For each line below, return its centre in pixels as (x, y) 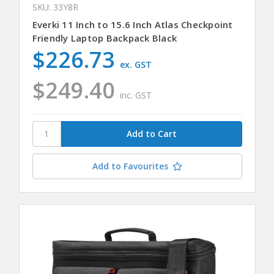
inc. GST (136, 95)
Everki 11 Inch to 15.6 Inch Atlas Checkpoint (132, 25)
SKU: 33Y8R (55, 7)
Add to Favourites (130, 166)
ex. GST (136, 65)
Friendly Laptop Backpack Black (104, 38)
